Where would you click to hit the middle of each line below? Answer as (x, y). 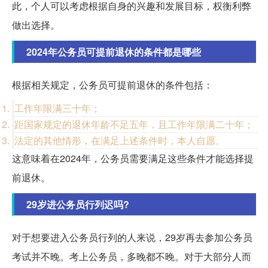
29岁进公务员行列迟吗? (78, 204)
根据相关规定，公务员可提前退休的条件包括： (112, 84)
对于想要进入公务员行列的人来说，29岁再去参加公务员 (132, 237)
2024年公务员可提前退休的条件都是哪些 (114, 51)
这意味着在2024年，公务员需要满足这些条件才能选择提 (133, 158)
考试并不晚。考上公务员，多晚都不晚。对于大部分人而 (132, 256)
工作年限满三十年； (57, 108)
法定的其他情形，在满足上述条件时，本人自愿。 (120, 140)
